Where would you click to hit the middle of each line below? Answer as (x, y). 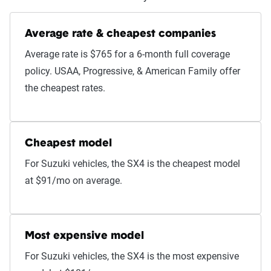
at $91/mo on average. (73, 181)
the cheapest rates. (65, 88)
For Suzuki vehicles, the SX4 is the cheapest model (132, 164)
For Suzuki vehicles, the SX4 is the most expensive (132, 256)
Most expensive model (84, 236)
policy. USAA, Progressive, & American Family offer (132, 71)
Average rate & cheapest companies (120, 34)
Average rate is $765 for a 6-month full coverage (127, 54)
